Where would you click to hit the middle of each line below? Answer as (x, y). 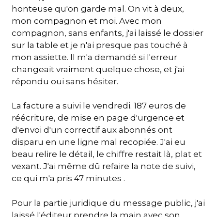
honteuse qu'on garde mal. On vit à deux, (98, 8)
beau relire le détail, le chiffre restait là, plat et (107, 154)
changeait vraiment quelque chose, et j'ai (98, 69)
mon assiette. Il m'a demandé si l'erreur (94, 57)
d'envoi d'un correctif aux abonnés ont (92, 130)
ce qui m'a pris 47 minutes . (68, 178)
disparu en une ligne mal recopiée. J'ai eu (99, 142)
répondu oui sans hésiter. (65, 81)
